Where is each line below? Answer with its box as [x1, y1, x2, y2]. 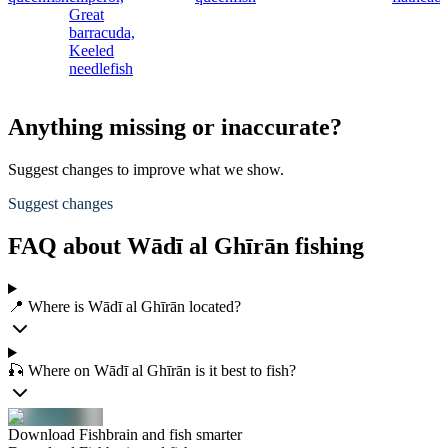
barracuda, [69, 24, 135, 42]
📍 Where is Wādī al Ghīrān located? [8, 298, 241, 315]
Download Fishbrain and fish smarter [8, 426, 242, 443]
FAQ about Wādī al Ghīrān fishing [8, 233, 364, 260]
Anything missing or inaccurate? [8, 114, 342, 141]
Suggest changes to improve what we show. [8, 161, 284, 179]
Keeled [69, 42, 114, 60]
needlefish [69, 60, 133, 78]
